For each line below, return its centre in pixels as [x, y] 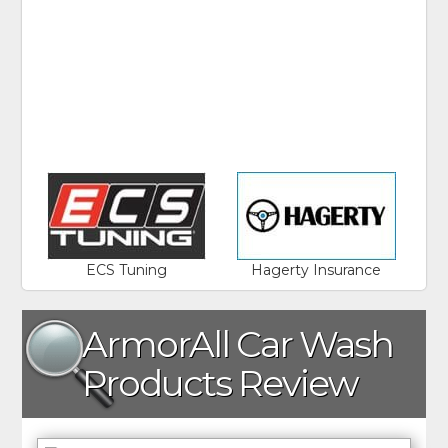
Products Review [220, 382]
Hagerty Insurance [316, 269]
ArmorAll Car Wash [238, 343]
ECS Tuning [126, 269]
